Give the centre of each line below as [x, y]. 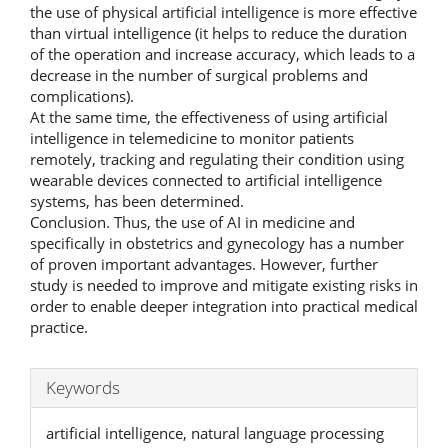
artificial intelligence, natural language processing [215, 432]
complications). [82, 95]
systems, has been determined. [137, 200]
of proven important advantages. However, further [204, 263]
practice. [59, 326]
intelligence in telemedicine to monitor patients [192, 137]
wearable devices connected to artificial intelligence [206, 179]
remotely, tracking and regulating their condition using [217, 158]
